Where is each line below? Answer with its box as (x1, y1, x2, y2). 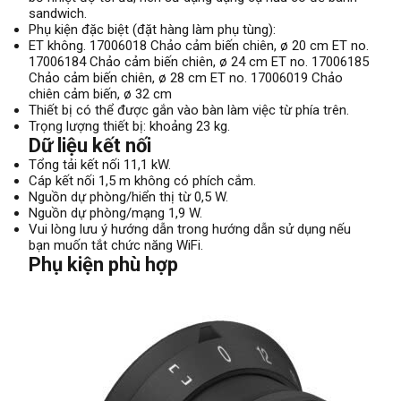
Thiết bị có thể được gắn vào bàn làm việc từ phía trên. (29, 102, 349, 119)
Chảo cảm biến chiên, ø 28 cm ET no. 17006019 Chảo (29, 70, 343, 87)
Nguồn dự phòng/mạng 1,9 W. (29, 205, 202, 222)
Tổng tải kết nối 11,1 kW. (29, 157, 171, 174)
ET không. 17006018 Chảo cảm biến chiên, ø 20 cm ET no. (29, 38, 369, 55)
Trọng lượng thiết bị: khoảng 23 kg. (29, 118, 230, 135)
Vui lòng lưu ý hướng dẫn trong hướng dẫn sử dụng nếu (29, 221, 351, 238)
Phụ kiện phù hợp (29, 253, 178, 277)
